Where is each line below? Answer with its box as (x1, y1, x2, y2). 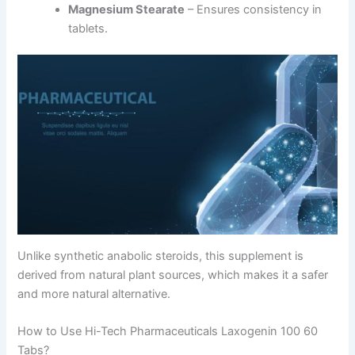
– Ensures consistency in (185, 2, 323, 17)
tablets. (68, 21, 109, 36)
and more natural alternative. (17, 286, 171, 301)
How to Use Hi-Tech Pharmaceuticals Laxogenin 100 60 (17, 324, 319, 339)
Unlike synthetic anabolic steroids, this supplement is (17, 248, 304, 263)
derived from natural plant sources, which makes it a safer (17, 267, 329, 282)
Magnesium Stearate (68, 2, 185, 17)
